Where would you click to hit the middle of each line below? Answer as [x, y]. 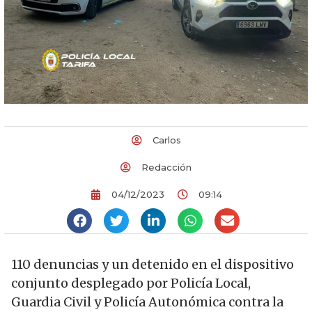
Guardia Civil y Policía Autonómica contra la [147, 302]
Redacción [166, 167]
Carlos [166, 140]
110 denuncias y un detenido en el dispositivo [153, 264]
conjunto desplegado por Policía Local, [131, 283]
